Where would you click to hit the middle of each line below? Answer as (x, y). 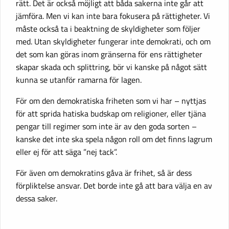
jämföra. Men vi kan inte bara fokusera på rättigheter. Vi (113, 16)
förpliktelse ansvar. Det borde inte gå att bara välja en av (114, 185)
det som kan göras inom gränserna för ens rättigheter (109, 54)
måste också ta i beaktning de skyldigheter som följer (108, 28)
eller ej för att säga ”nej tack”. (66, 152)
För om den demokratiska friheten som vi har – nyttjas (111, 100)
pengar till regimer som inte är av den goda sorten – (106, 126)
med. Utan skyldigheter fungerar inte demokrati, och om (113, 41)
